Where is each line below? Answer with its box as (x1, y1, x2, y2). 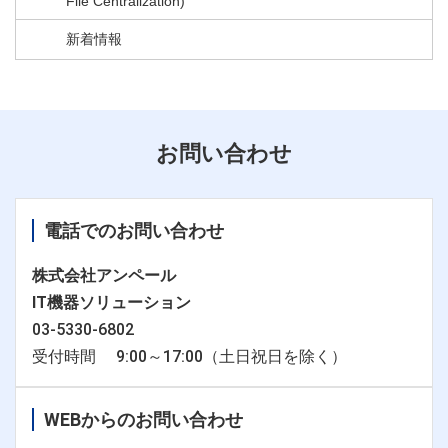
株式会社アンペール (32, 266, 176, 285)
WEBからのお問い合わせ (44, 409, 243, 430)
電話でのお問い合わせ (44, 220, 224, 241)
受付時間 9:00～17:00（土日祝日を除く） (32, 347, 347, 366)
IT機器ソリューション (32, 293, 191, 312)
